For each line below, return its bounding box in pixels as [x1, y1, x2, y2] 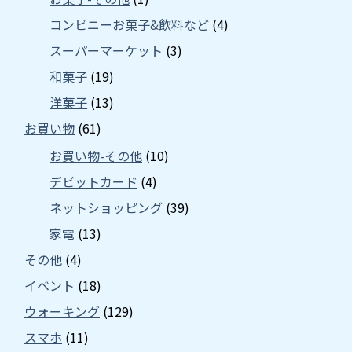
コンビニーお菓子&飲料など [49, 14, 209, 34]
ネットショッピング [49, 197, 163, 217]
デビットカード [49, 171, 137, 191]
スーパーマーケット [49, 40, 163, 60]
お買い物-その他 [49, 145, 142, 165]
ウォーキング [24, 301, 100, 321]
